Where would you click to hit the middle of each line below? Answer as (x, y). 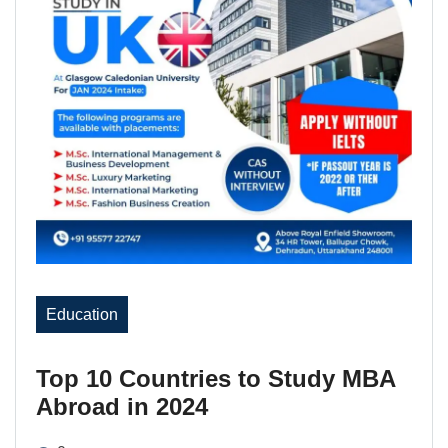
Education (82, 314)
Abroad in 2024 (122, 406)
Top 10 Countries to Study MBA (215, 378)
